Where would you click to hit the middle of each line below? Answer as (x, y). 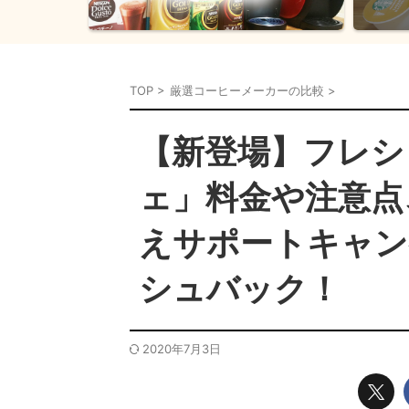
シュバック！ (240, 288)
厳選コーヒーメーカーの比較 (247, 90)
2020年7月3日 (182, 348)
